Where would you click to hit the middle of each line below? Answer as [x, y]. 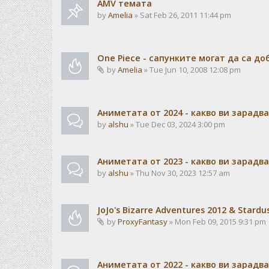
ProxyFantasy [143, 222]
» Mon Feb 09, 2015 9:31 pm [217, 222]
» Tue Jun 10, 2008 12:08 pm [192, 70]
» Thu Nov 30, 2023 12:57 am [179, 173]
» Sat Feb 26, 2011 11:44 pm [182, 15]
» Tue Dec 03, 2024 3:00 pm [177, 124]
